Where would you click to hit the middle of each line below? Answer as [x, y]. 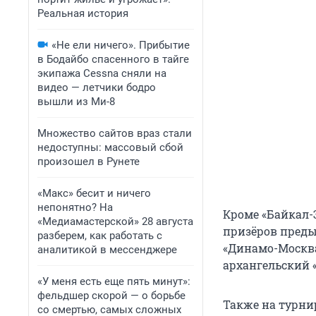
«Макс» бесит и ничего [94, 193]
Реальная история [83, 13]
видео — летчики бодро [97, 87]
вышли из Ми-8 [76, 102]
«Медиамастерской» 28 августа [115, 221]
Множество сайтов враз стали [115, 133]
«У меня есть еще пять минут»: [114, 281]
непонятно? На [75, 207]
